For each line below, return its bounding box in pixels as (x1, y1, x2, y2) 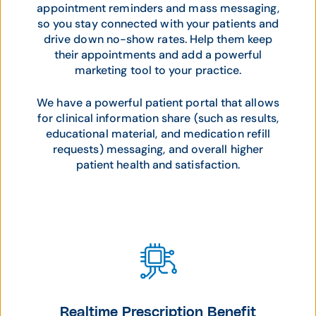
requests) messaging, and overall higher (52, 141, 264, 157)
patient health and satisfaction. (75, 157, 241, 172)
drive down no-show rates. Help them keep (43, 31, 273, 47)
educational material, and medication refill (45, 126, 271, 141)
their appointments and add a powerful (54, 47, 262, 62)
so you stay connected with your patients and (37, 16, 279, 31)
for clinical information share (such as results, (37, 110, 279, 126)
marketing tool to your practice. (74, 62, 242, 78)
